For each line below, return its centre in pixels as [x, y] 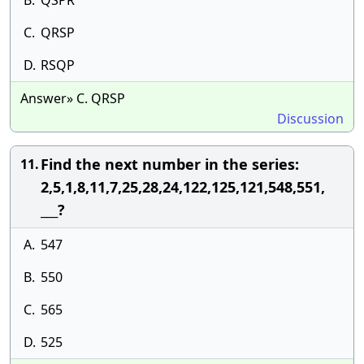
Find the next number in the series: [170, 164]
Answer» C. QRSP [73, 98]
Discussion [310, 119]
